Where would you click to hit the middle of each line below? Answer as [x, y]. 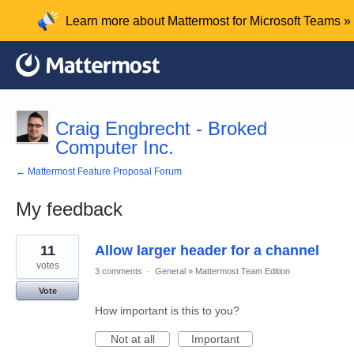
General [170, 271]
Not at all [132, 339]
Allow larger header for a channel [207, 250]
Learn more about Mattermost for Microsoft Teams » [209, 21]
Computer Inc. [115, 147]
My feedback [69, 209]
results [32, 251]
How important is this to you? [167, 310]
